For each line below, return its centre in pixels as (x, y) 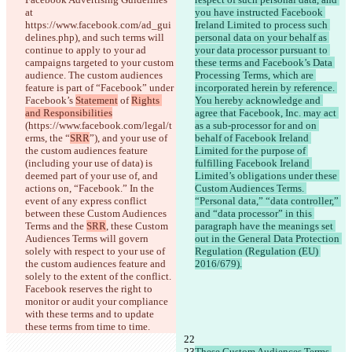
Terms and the (56, 226)
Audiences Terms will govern (88, 239)
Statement (97, 101)
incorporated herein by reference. (266, 88)
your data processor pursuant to (262, 50)
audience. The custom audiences (95, 75)
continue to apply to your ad (87, 50)
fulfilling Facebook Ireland (253, 163)
